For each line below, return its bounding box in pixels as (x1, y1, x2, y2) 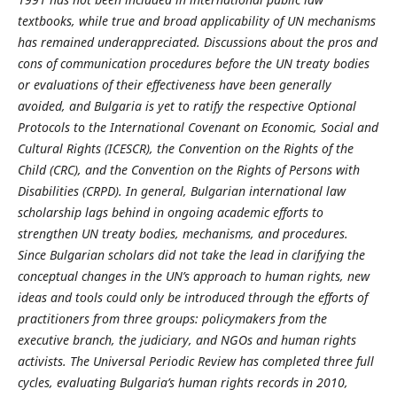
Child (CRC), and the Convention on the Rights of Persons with (17, 161, 360, 179)
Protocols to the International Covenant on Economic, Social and (17, 119, 378, 136)
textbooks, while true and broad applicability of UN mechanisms (17, 12, 376, 30)
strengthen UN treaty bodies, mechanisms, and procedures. (17, 225, 348, 243)
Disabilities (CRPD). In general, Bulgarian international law (17, 183, 346, 200)
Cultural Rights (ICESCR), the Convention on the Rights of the (17, 140, 354, 158)
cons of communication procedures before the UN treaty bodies (17, 55, 370, 73)
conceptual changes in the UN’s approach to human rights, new (17, 268, 370, 285)
